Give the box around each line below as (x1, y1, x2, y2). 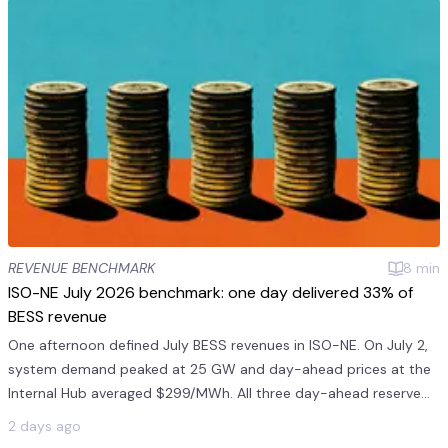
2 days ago (8, 416, 81, 435)
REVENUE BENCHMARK (8, 258, 155, 277)
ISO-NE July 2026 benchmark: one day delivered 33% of (8, 281, 413, 303)
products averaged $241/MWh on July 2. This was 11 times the (8, 407, 414, 426)
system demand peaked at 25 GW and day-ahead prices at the (8, 359, 431, 378)
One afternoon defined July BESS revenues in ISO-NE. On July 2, (8, 335, 428, 354)
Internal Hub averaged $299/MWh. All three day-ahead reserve (8, 383, 421, 402)
